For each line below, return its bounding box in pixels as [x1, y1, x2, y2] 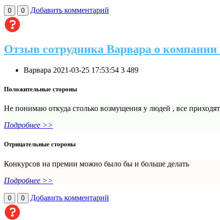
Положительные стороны [4, 85, 77, 93]
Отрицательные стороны [4, 140, 76, 148]
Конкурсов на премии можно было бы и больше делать [4, 159, 189, 168]
